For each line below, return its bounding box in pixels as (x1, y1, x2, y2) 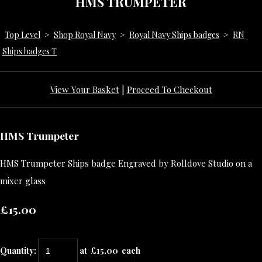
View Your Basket (50, 83, 119, 95)
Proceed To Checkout (126, 83, 212, 95)
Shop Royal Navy (54, 29, 116, 40)
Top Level (5, 29, 40, 40)
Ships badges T (2, 45, 57, 57)
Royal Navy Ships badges (129, 29, 219, 40)
